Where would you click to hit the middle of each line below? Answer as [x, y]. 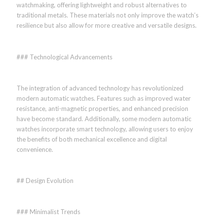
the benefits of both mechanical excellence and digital [91, 139]
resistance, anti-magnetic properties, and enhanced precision [102, 108]
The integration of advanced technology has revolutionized [100, 88]
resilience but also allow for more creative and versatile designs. [106, 26]
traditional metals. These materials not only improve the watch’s [107, 15]
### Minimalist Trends [48, 211]
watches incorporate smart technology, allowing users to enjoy [105, 129]
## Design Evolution [45, 180]
